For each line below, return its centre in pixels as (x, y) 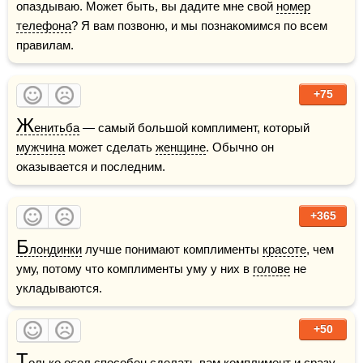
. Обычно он (240, 147)
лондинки (56, 249)
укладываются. (59, 288)
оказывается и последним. (91, 166)
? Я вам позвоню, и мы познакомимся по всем (199, 25)
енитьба (57, 127)
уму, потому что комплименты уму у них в (135, 268)
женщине (181, 147)
